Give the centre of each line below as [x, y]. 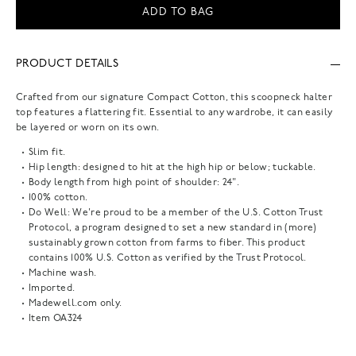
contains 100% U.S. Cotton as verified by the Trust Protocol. [168, 258]
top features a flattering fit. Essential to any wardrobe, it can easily [174, 112]
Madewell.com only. [75, 303]
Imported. [52, 288]
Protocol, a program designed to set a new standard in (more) [173, 228]
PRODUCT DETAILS [68, 64]
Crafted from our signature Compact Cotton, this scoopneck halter [174, 97]
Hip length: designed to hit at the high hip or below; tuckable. [172, 167]
